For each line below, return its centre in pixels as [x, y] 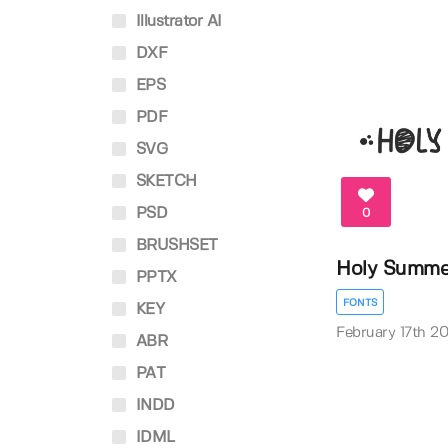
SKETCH [164, 181]
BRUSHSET [174, 245]
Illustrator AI [176, 21]
